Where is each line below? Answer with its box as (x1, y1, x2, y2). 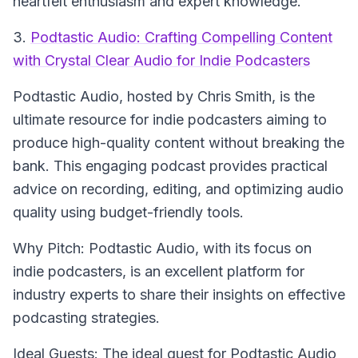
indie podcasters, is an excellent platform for (13, 263, 304, 280)
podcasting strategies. (13, 309, 160, 326)
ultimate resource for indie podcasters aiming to (13, 111, 327, 128)
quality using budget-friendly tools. (13, 204, 244, 221)
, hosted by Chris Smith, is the (119, 88, 315, 105)
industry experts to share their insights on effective (13, 286, 345, 303)
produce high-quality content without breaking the (13, 134, 344, 151)
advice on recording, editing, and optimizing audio (13, 181, 344, 197)
